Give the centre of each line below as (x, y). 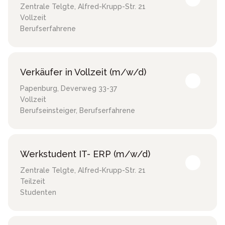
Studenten (38, 193)
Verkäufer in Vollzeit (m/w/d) (83, 72)
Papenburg (39, 89)
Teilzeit (33, 182)
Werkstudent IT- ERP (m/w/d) (85, 154)
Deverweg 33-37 (89, 89)
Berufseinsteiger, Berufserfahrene (78, 111)
